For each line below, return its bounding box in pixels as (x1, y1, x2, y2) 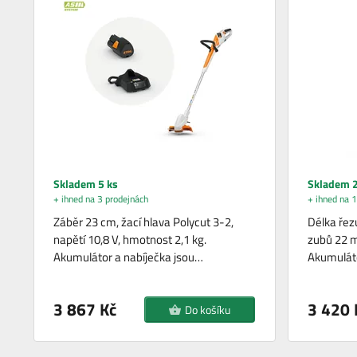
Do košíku (185, 300, 231, 318)
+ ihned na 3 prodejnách (53, 190, 149, 206)
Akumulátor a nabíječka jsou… (53, 247, 204, 266)
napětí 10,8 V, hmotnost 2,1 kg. (53, 229, 207, 249)
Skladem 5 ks (53, 175, 119, 192)
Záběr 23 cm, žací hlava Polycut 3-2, (53, 212, 234, 231)
